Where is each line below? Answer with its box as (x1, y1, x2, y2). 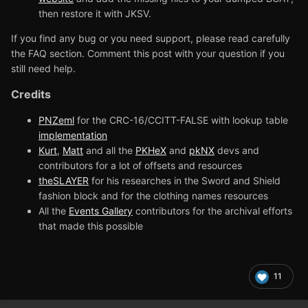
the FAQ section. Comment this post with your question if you (11, 47, 285, 59)
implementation (38, 129, 107, 141)
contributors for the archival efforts (133, 204, 292, 217)
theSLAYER (38, 174, 89, 186)
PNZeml (38, 113, 74, 126)
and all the (83, 144, 135, 156)
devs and (214, 144, 259, 156)
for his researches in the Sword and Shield (89, 174, 280, 186)
